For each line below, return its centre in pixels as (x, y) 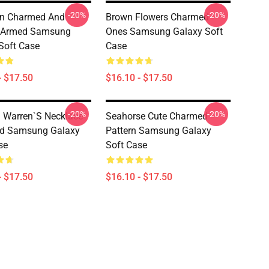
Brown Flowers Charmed (157, 17)
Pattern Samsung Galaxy (159, 131)
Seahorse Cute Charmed (157, 116)
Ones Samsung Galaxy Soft (164, 32)
